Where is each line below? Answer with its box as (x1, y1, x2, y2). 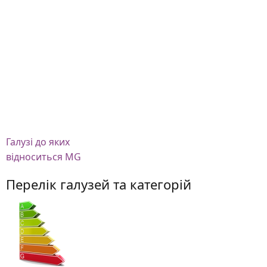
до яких (35, 135, 70, 148)
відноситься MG (6, 150, 81, 163)
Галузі (6, 135, 33, 148)
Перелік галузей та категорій (6, 175, 191, 193)
